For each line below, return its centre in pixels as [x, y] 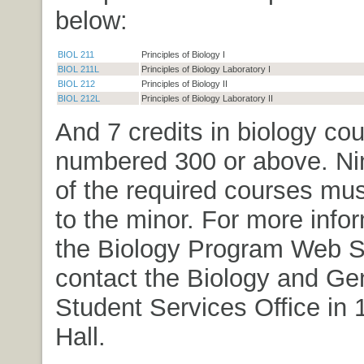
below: [91, 20]
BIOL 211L [78, 69]
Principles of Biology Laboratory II [207, 98]
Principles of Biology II [184, 83]
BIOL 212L [78, 98]
